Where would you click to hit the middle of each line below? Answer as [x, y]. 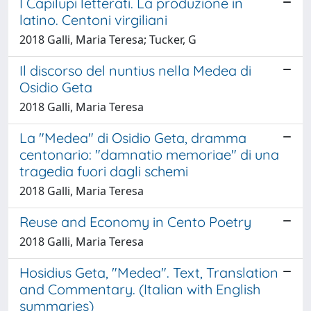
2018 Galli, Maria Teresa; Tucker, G [108, 39]
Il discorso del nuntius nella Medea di [135, 70]
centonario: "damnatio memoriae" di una [149, 154]
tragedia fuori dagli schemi [104, 171]
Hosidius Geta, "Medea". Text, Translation [149, 272]
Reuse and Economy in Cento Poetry [135, 221]
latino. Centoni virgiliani [93, 19]
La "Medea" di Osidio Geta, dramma [133, 137]
